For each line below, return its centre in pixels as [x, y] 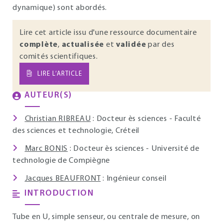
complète [39, 45]
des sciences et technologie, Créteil [76, 131]
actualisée [83, 45]
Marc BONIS [46, 149]
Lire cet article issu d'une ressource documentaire [108, 33]
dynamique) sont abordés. [60, 8]
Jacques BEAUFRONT [63, 179]
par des [160, 45]
